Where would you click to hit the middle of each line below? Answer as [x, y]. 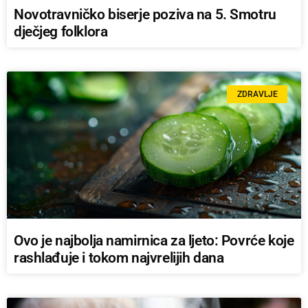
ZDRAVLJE [257, 95]
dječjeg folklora [61, 32]
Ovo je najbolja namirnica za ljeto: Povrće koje [154, 241]
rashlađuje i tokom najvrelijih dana [119, 258]
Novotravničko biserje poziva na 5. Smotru [145, 15]
